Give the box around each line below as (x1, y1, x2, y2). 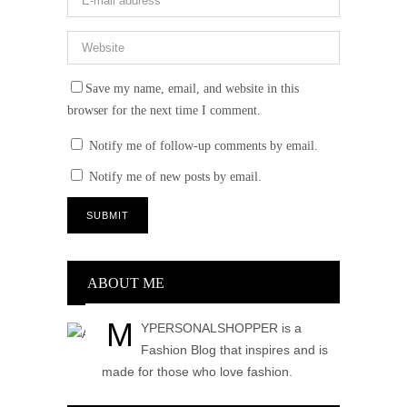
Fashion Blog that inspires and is (141, 342, 328, 358)
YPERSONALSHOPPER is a (141, 321, 302, 336)
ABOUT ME (87, 275, 164, 292)
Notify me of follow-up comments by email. (89, 139, 318, 154)
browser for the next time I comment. (67, 104, 261, 118)
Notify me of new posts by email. (89, 170, 262, 184)
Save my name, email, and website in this (85, 82, 299, 96)
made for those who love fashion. (102, 364, 293, 380)
